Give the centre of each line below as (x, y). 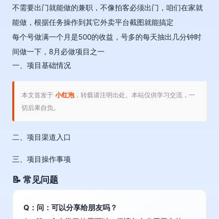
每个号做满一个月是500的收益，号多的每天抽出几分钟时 (107, 37)
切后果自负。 (41, 108)
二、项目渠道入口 (42, 137)
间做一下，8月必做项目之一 (58, 52)
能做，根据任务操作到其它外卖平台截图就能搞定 (93, 22)
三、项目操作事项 (42, 159)
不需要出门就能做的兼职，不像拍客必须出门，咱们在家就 (108, 8)
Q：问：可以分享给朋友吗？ (70, 208)
